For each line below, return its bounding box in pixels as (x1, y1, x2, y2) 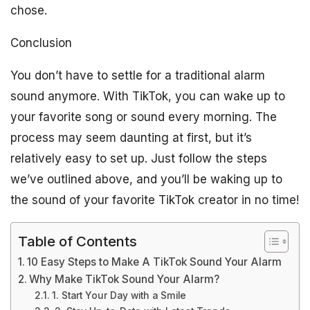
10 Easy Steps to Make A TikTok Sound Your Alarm (27, 255, 282, 268)
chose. (10, 3, 47, 17)
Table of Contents (18, 232, 137, 250)
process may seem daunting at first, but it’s (10, 131, 252, 145)
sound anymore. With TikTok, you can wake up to (10, 89, 285, 103)
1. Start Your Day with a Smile (51, 290, 186, 301)
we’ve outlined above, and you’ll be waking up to (10, 172, 282, 186)
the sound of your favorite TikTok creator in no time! (10, 193, 299, 207)
